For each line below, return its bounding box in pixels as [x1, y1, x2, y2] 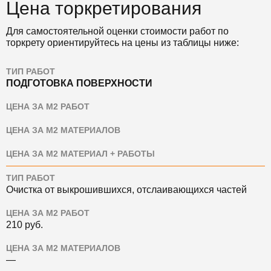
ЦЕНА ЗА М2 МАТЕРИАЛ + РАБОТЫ [6, 149, 155, 158]
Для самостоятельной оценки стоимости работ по [6, 26, 229, 36]
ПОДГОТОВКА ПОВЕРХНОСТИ [6, 78, 152, 88]
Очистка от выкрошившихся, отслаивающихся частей [6, 184, 247, 195]
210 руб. [6, 220, 43, 230]
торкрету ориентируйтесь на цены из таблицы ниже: [6, 38, 239, 48]
